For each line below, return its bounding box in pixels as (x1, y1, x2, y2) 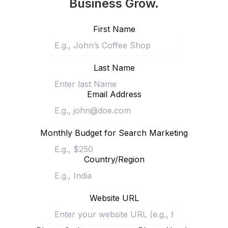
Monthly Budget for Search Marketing (40, 127, 188, 138)
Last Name (93, 62, 135, 73)
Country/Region (83, 154, 145, 164)
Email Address (87, 89, 141, 99)
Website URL (89, 192, 139, 203)
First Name (93, 23, 135, 34)
